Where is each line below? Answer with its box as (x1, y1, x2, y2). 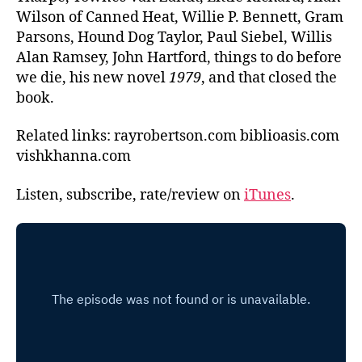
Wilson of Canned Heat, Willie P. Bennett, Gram (16, 7, 343, 27)
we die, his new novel (16, 68, 169, 87)
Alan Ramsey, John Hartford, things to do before (16, 48, 342, 67)
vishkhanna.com (16, 147, 131, 166)
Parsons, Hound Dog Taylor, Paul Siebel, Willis (16, 27, 332, 47)
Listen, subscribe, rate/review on (16, 185, 244, 204)
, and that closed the (201, 68, 337, 87)
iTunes (244, 185, 291, 204)
